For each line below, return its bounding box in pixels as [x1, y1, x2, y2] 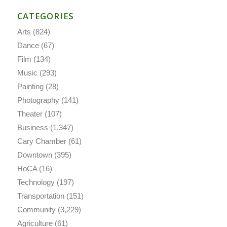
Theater [17, 109, 43, 119]
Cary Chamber [17, 137, 66, 146]
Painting [17, 82, 44, 91]
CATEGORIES [17, 10, 74, 22]
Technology [17, 178, 55, 187]
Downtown [17, 150, 52, 160]
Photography [17, 96, 59, 105]
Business [17, 123, 48, 132]
